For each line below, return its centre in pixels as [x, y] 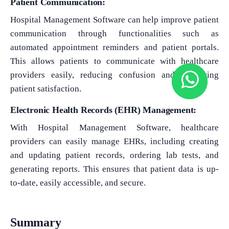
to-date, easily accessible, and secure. [78, 182]
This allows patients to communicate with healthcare [114, 61]
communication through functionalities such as [114, 33]
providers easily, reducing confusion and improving [114, 75]
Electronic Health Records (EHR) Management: [104, 110]
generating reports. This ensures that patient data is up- [114, 169]
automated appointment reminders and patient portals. [114, 47]
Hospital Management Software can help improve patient [114, 19]
